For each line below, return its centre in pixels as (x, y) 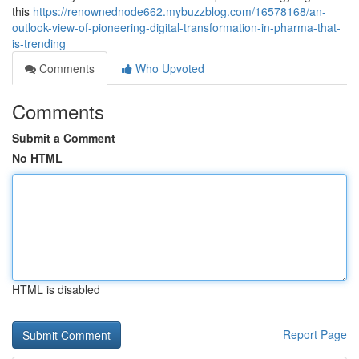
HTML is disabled (56, 289)
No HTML (37, 158)
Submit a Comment (64, 138)
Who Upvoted (168, 68)
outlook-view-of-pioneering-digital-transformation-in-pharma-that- (176, 27)
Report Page (315, 334)
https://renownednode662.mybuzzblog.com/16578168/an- (179, 11)
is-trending (39, 43)
